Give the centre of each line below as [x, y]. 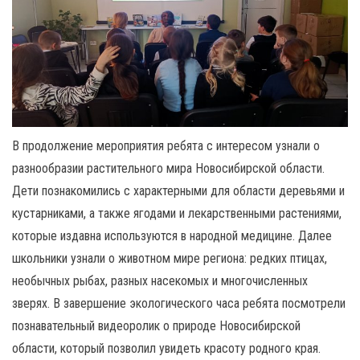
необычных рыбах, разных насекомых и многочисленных [160, 280]
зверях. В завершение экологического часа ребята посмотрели [179, 303]
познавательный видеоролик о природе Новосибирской [156, 325]
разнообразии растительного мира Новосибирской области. [168, 168]
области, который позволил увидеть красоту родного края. [166, 348]
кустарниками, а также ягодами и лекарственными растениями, [177, 213]
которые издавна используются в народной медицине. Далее [172, 235]
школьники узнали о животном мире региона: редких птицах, [170, 258]
